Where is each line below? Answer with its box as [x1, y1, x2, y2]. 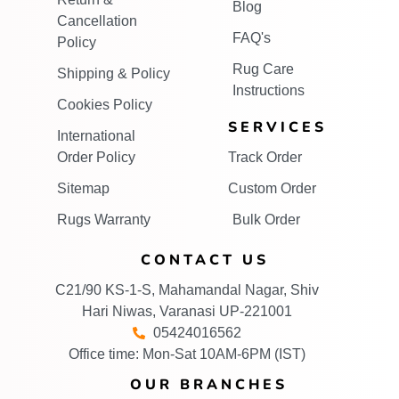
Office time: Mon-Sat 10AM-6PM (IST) [69, 346, 306, 362]
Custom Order [227, 181, 316, 196]
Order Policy [56, 150, 135, 165]
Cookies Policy [56, 97, 152, 112]
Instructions [232, 83, 305, 98]
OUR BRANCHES [129, 375, 288, 395]
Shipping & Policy [56, 66, 170, 81]
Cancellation [56, 13, 137, 28]
